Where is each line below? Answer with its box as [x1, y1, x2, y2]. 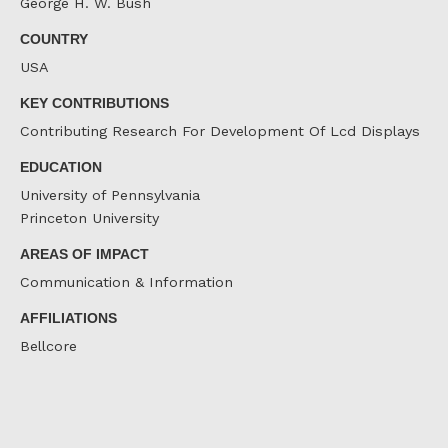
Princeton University [20, 210, 159, 227]
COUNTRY [20, 30, 88, 47]
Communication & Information [20, 274, 233, 291]
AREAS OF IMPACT [20, 245, 149, 262]
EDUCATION [20, 158, 102, 175]
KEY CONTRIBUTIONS [20, 94, 169, 111]
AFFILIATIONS [20, 309, 117, 326]
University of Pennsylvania [20, 187, 200, 204]
